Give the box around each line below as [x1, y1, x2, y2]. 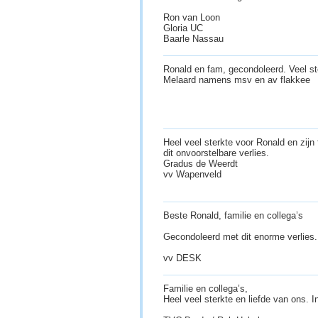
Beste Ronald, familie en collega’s [163, 210, 303, 221]
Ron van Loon [163, 12, 220, 23]
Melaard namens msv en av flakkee [163, 75, 313, 86]
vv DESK [163, 253, 204, 264]
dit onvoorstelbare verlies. [163, 148, 269, 159]
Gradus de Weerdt [163, 158, 238, 170]
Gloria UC [163, 23, 203, 34]
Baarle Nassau [163, 33, 226, 45]
